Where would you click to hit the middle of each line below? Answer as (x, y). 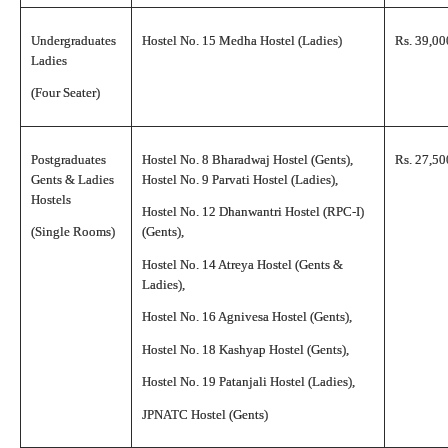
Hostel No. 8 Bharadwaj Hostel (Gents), (247, 159)
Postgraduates (68, 159)
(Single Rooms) (73, 231)
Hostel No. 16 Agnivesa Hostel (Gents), (247, 316)
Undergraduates (73, 40)
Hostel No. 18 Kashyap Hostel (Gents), (245, 349)
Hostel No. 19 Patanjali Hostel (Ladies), (248, 381)
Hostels (51, 199)
